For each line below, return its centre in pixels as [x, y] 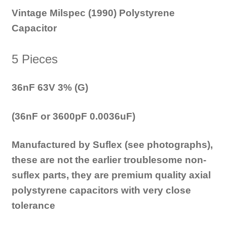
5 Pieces [34, 59]
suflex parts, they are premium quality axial [111, 175]
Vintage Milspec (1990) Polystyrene [93, 13]
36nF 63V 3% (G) [50, 88]
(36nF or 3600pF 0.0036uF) [73, 116]
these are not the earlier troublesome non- [109, 160]
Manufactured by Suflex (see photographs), [112, 144]
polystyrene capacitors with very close [101, 190]
